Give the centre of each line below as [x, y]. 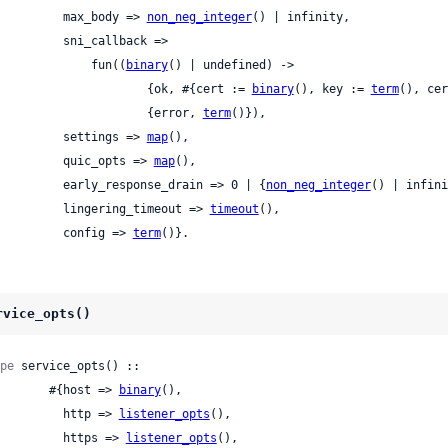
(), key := [332, 88]
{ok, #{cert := [199, 88]
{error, [174, 112]
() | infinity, [300, 16]
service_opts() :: [76, 366]
